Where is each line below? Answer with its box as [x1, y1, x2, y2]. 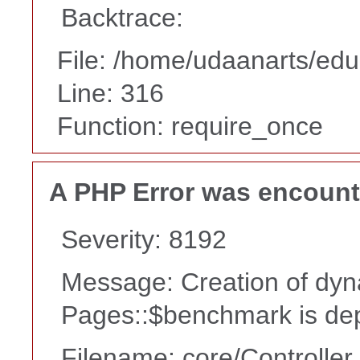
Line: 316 [57, 79, 164, 108]
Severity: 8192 [61, 224, 227, 254]
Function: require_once [57, 112, 323, 141]
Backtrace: [61, 3, 183, 33]
